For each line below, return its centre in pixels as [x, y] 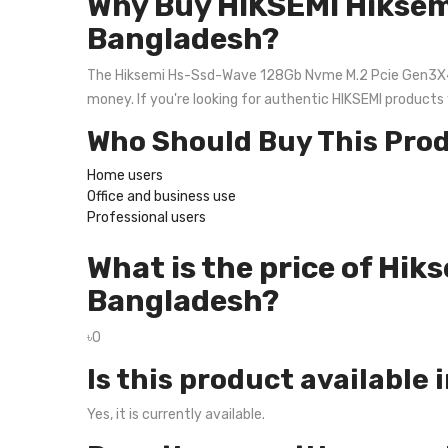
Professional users [146, 217]
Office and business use [161, 196]
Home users [125, 175]
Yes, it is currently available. [176, 414]
